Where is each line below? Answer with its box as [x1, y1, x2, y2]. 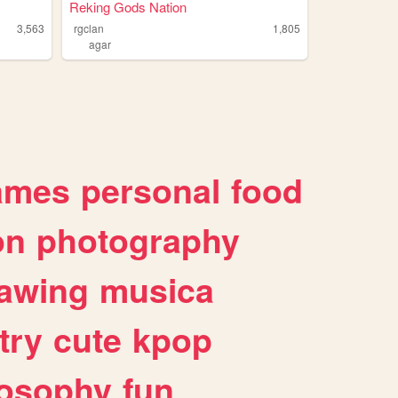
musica [99, 266, 214, 314]
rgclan [74, 20, 105, 36]
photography [36, 216, 240, 265]
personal [81, 166, 220, 215]
